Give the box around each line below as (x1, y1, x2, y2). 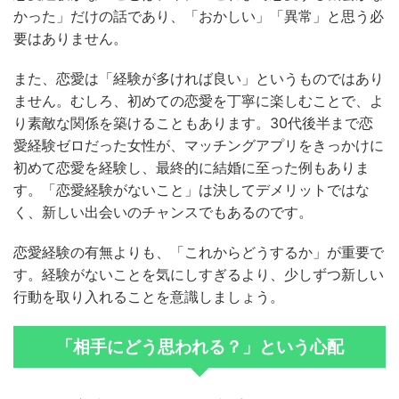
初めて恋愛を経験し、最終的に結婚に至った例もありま (13, 159, 370, 177)
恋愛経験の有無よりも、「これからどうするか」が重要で (13, 243, 384, 262)
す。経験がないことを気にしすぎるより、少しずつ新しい (13, 265, 384, 284)
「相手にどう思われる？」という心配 (55, 337, 344, 358)
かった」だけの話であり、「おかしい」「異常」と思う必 (13, 7, 384, 26)
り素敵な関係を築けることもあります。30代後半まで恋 (13, 114, 373, 133)
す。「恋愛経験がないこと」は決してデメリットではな (13, 181, 370, 199)
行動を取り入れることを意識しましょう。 (13, 288, 284, 306)
